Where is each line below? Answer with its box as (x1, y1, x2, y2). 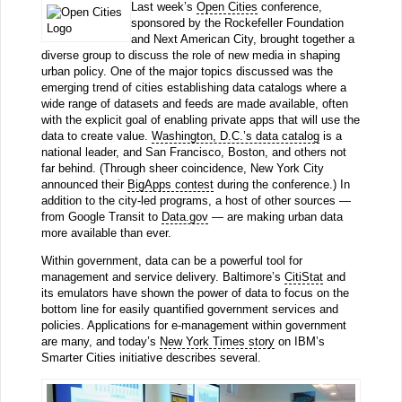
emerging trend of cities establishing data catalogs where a (40, 81, 346, 95)
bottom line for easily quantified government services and (40, 302, 338, 317)
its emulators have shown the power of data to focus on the (40, 286, 349, 301)
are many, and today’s (40, 335, 160, 349)
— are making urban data (207, 210, 343, 224)
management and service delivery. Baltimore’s (40, 270, 284, 284)
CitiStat (284, 270, 323, 284)
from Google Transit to (40, 210, 162, 224)
